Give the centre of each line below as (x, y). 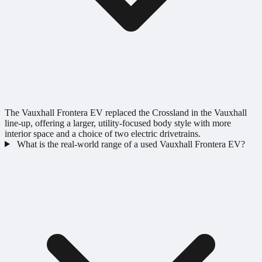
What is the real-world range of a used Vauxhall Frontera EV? (131, 144)
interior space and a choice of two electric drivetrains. (103, 133)
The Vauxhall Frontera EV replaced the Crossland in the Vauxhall (126, 112)
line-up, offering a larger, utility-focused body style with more (118, 123)
